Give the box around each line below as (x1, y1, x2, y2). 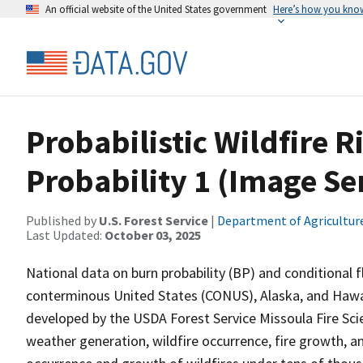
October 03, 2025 (105, 227, 201, 243)
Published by (26, 212, 99, 228)
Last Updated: (26, 227, 105, 243)
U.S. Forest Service (99, 212, 208, 228)
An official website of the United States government (45, 2, 267, 15)
